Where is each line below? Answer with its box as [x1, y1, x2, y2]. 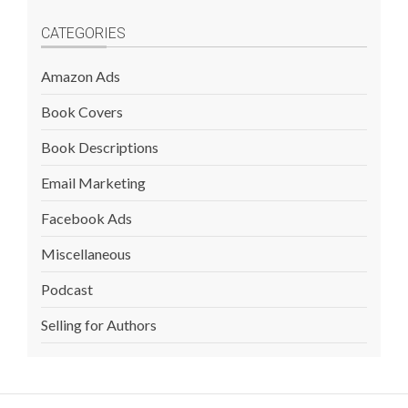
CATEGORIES [41, 25, 126, 42]
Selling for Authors [41, 316, 157, 333]
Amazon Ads [41, 67, 120, 85]
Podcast [41, 280, 93, 298]
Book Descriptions [41, 138, 158, 156]
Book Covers [41, 103, 123, 120]
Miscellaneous [41, 245, 131, 262]
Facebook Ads [41, 209, 132, 227]
